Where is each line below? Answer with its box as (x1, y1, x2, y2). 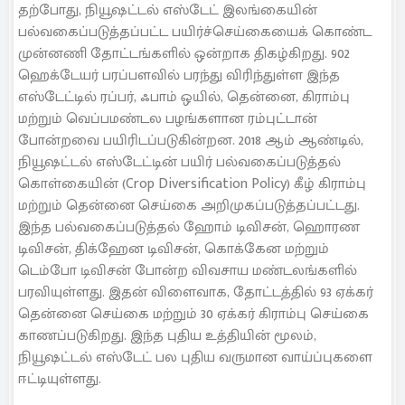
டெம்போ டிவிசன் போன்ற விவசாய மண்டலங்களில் (18, 258, 357, 283)
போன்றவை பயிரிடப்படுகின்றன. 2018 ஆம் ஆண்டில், (18, 127, 363, 153)
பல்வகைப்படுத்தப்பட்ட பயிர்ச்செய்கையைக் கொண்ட (18, 19, 372, 44)
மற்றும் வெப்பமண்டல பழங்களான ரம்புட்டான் (18, 106, 317, 131)
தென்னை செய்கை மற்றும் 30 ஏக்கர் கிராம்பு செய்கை (18, 301, 369, 326)
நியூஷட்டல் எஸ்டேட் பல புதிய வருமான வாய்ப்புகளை (18, 344, 372, 370)
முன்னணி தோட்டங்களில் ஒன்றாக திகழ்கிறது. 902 (18, 41, 350, 66)
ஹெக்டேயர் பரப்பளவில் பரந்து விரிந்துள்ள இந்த (18, 62, 340, 88)
